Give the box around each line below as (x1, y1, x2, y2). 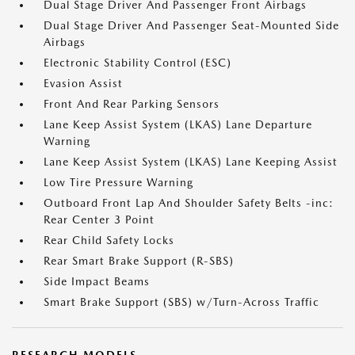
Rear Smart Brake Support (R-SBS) (44, 254, 234, 267)
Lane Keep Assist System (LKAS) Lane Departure (44, 118, 312, 131)
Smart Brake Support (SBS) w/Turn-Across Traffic (44, 296, 319, 308)
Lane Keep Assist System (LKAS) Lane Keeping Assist (44, 155, 338, 168)
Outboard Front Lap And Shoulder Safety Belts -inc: (44, 197, 334, 209)
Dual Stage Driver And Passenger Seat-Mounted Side (44, 19, 339, 32)
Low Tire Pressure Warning (44, 176, 193, 189)
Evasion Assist (44, 77, 123, 90)
